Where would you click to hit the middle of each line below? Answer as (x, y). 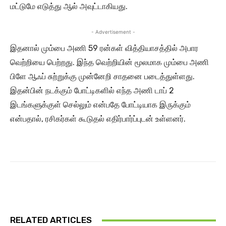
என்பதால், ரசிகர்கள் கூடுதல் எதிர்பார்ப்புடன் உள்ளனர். (98, 119)
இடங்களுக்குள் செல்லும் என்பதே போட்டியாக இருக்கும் (100, 105)
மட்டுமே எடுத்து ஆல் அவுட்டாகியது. (70, 7)
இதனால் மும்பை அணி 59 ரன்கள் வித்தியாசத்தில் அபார (104, 48)
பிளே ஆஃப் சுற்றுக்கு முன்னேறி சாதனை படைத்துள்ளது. (102, 77)
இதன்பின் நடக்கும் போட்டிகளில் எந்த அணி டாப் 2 (92, 91)
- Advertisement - (113, 32)
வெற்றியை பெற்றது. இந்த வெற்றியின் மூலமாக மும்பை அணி (109, 63)
